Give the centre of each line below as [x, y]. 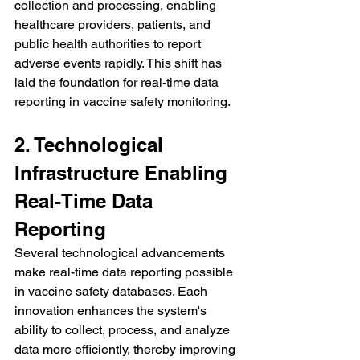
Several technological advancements [121, 252]
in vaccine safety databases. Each [112, 291]
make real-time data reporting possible [125, 272]
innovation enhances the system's [112, 310]
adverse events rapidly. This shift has [120, 63]
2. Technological [92, 144]
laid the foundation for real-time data [118, 82]
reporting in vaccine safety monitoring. [123, 101]
